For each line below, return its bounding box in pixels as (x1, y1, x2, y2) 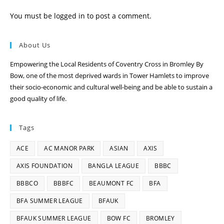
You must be (10, 11, 54, 20)
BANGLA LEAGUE (88, 161, 139, 170)
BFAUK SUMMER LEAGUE (16, 214, 91, 222)
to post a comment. (85, 11, 151, 20)
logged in (54, 11, 85, 20)
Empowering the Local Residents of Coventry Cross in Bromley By (10, 59, 203, 68)
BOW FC (106, 214, 131, 222)
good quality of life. (10, 94, 66, 103)
